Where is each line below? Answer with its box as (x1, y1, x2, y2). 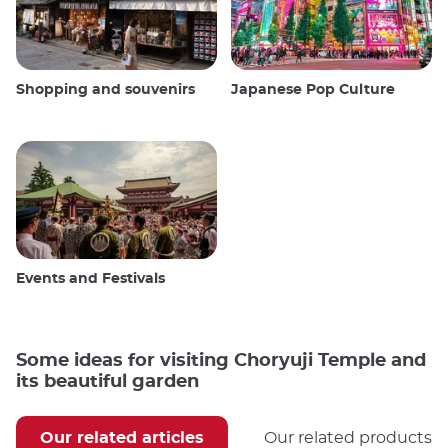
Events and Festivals (16, 272, 165, 287)
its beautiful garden (16, 372, 199, 392)
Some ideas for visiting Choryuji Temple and (16, 351, 426, 371)
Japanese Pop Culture (231, 82, 395, 97)
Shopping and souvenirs (16, 82, 195, 97)
